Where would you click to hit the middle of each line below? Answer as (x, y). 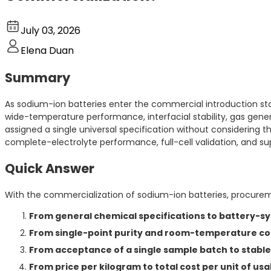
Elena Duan (47, 50)
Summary (38, 78)
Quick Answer (50, 169)
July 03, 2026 (51, 30)
